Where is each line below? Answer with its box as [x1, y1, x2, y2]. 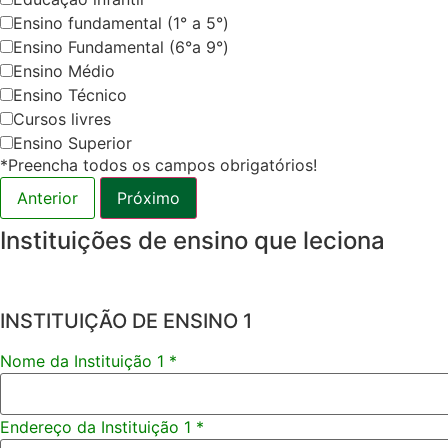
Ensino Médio [13, 61, 115, 82]
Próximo [117, 188, 180, 209]
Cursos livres [13, 109, 111, 130]
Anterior [17, 188, 78, 209]
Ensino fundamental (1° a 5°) [13, 13, 229, 34]
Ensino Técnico [13, 85, 127, 106]
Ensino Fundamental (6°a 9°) [13, 37, 229, 58]
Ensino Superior [13, 133, 132, 154]
